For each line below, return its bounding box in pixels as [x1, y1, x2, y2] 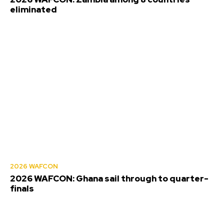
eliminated [10, 4, 57, 15]
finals [10, 183, 34, 194]
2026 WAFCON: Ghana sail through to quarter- [10, 173, 208, 184]
